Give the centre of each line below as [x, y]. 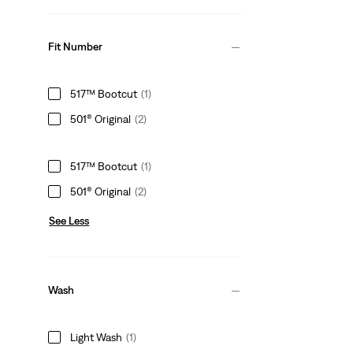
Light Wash [97, 337]
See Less [69, 220]
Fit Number [76, 47]
